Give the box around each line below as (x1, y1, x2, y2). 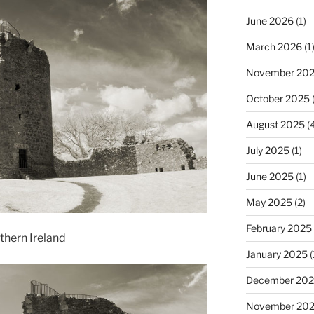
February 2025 (245, 222, 312, 235)
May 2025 (245, 196, 292, 209)
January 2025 (245, 248, 308, 261)
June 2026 (245, 15, 294, 27)
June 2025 (245, 170, 294, 183)
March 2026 (245, 41, 302, 53)
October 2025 (245, 93, 310, 105)
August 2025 (245, 118, 305, 131)
